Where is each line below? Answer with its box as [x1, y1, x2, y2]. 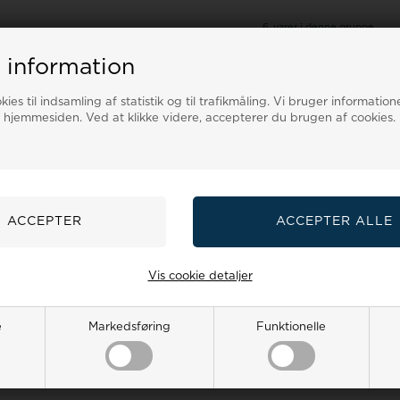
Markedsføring [87, 321, 171, 333]
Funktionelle [256, 321, 327, 333]
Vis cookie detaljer [147, 270, 253, 282]
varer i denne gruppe [272, 22, 374, 33]
